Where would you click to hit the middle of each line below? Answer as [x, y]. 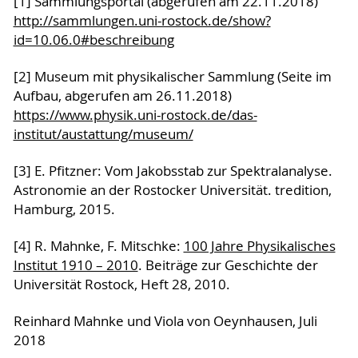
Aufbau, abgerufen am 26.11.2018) [122, 96]
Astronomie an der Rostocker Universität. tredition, [172, 191]
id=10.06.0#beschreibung [93, 40]
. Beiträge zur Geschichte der [228, 266]
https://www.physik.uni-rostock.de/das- [135, 115]
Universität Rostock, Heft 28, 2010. [121, 285]
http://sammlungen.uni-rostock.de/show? [142, 21]
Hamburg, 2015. [64, 210]
